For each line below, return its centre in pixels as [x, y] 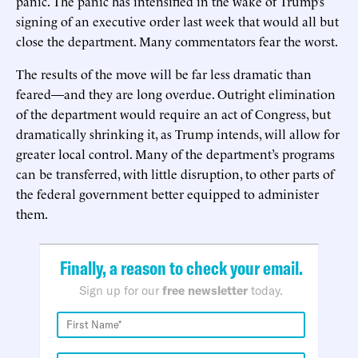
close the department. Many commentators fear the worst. [177, 40]
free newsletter [205, 290]
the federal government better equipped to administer [167, 193]
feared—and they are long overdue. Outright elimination [176, 93]
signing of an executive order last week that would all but [177, 20]
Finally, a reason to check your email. [181, 267]
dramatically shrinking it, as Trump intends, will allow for [178, 133]
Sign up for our [121, 290]
